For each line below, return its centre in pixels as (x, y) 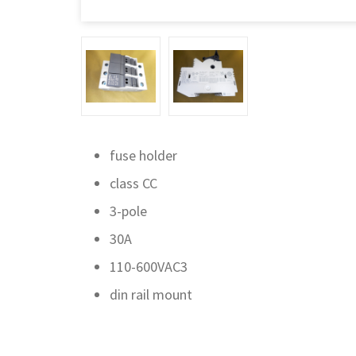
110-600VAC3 (149, 267)
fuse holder (143, 155)
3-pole (128, 211)
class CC (133, 183)
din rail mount (151, 294)
